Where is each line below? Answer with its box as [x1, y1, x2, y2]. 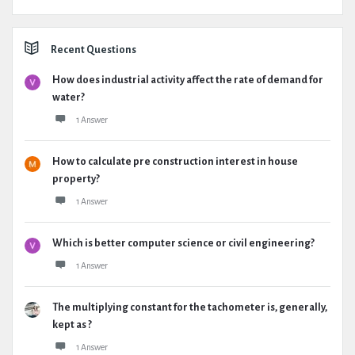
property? [52, 174, 100, 185]
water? [52, 92, 85, 103]
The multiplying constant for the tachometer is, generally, [52, 302, 327, 313]
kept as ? [52, 319, 92, 330]
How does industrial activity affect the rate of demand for [52, 74, 323, 86]
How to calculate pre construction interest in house [52, 156, 298, 167]
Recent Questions [51, 44, 136, 55]
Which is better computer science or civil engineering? [52, 238, 315, 249]
